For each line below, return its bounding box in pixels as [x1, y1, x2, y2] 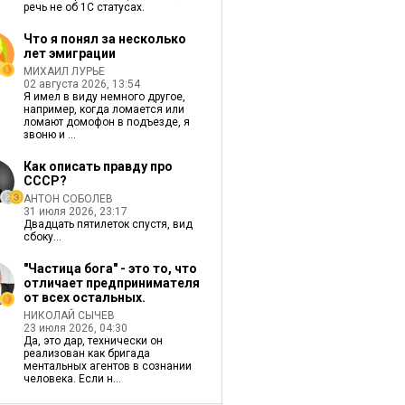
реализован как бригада [23, 347, 150, 360]
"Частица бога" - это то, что [23, 261, 197, 276]
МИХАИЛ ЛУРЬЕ [23, 65, 105, 78]
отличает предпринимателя [23, 276, 200, 290]
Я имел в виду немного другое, [23, 90, 185, 103]
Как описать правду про [23, 159, 173, 174]
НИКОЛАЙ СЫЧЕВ [23, 309, 115, 322]
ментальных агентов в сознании [23, 360, 192, 372]
